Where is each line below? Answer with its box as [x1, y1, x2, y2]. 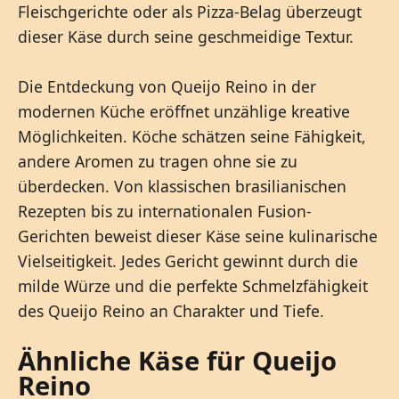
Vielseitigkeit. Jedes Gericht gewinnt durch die [18, 250, 358, 273]
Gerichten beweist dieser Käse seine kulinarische [18, 225, 378, 248]
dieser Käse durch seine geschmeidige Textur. [18, 26, 354, 48]
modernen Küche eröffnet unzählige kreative [18, 101, 350, 123]
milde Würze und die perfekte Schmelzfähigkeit [18, 275, 368, 297]
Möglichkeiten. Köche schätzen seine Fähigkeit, [18, 126, 366, 148]
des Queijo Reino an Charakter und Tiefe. [18, 300, 324, 322]
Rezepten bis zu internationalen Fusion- [18, 200, 312, 223]
